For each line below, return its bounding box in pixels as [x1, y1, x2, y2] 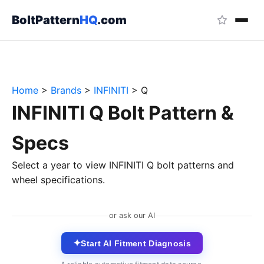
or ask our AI [109, 211, 155, 220]
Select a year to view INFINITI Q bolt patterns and [12, 159, 234, 171]
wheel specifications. [12, 174, 105, 186]
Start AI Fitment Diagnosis [81, 238, 191, 248]
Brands [51, 84, 81, 96]
